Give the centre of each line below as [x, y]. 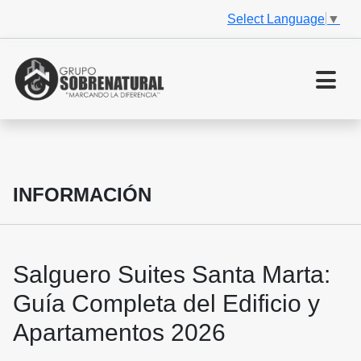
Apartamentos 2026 [119, 333]
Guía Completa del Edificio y [166, 304]
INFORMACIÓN [82, 195]
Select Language [276, 19]
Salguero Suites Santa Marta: [172, 275]
